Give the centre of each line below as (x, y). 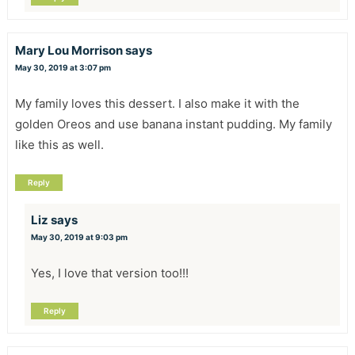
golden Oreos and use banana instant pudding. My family (173, 124)
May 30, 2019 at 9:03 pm (79, 237)
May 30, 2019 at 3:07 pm (63, 67)
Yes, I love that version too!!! (109, 273)
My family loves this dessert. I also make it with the (157, 103)
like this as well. (59, 144)
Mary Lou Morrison (69, 50)
